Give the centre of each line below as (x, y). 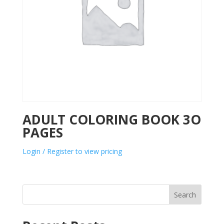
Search (185, 194)
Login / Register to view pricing (72, 151)
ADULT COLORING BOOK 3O (111, 119)
